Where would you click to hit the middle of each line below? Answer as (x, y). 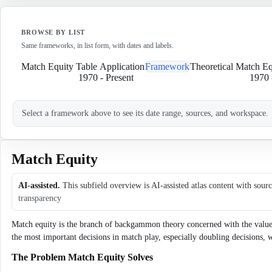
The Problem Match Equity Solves (82, 257)
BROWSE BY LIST (53, 32)
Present (119, 77)
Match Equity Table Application (83, 66)
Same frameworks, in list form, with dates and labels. (97, 46)
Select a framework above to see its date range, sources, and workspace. (145, 113)
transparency (40, 198)
